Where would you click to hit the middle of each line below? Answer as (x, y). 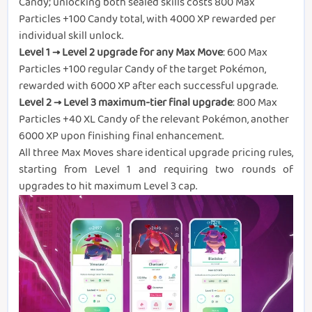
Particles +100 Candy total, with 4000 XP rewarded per (147, 19)
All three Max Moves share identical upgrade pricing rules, (156, 153)
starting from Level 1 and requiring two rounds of (156, 169)
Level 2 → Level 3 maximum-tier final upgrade (126, 102)
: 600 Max (245, 52)
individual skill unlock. (71, 36)
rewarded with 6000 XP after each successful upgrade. (148, 86)
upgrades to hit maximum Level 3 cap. (108, 186)
